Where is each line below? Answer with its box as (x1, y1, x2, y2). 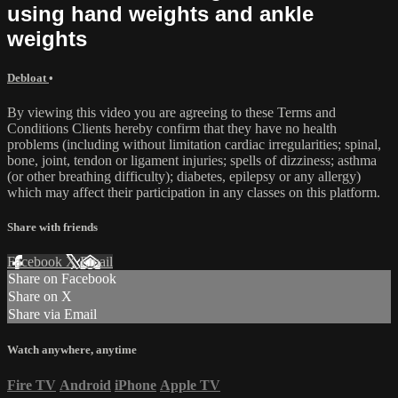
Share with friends (7, 220, 98, 235)
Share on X (8, 289, 72, 305)
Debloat (7, 70, 49, 84)
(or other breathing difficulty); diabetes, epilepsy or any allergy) (7, 168, 361, 184)
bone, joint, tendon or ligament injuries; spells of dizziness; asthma (7, 152, 377, 168)
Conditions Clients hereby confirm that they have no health (7, 120, 337, 136)
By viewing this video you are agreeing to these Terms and (7, 104, 336, 120)
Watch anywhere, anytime (7, 343, 137, 357)
